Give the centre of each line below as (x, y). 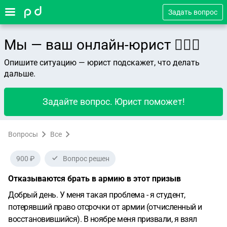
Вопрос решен (86, 159)
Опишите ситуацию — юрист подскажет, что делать (102, 63)
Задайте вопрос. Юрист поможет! (113, 102)
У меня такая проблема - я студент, (122, 195)
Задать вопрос (193, 12)
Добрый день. (34, 195)
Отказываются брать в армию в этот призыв (94, 179)
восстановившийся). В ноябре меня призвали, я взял (103, 219)
